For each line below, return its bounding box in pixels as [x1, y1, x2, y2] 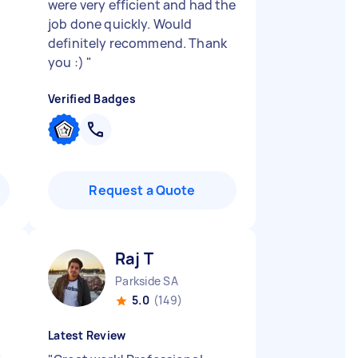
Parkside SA [115, 273, 178, 288]
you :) [48, 54, 87, 71]
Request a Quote [89, 181, 196, 199]
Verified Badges [48, 91, 136, 106]
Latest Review [48, 328, 126, 343]
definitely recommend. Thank [48, 34, 228, 52]
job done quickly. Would [48, 15, 193, 33]
